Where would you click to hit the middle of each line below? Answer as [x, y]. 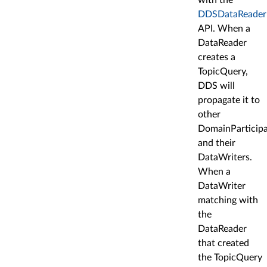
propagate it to [229, 100]
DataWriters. [225, 157]
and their [217, 143]
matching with [228, 200]
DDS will [216, 86]
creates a [217, 57]
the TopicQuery [230, 257]
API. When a [224, 28]
